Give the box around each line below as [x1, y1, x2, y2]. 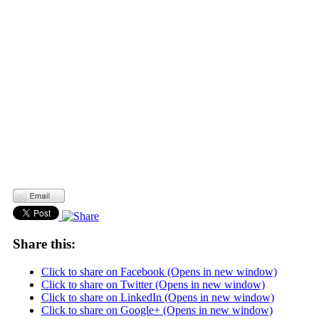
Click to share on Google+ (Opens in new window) [41, 303, 273, 316]
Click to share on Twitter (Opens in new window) [41, 278, 265, 291]
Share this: [12, 236, 75, 251]
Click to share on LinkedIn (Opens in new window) [41, 291, 274, 303]
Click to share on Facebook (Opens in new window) [41, 265, 277, 278]
